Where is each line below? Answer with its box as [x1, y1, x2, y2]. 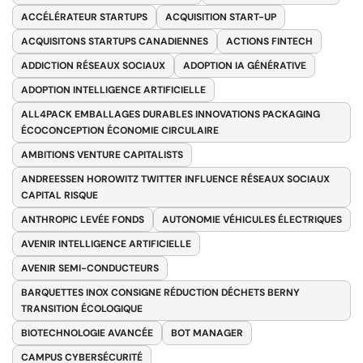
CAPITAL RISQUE [21, 189, 98, 203]
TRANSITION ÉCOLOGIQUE [21, 302, 143, 316]
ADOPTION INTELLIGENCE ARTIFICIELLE [21, 83, 206, 97]
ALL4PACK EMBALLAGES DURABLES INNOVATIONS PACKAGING [21, 108, 320, 122]
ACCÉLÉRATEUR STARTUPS [21, 11, 147, 24]
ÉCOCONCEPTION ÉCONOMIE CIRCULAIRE [21, 124, 219, 138]
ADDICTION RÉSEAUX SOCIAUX [21, 59, 165, 73]
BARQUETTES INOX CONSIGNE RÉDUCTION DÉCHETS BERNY [21, 286, 300, 300]
